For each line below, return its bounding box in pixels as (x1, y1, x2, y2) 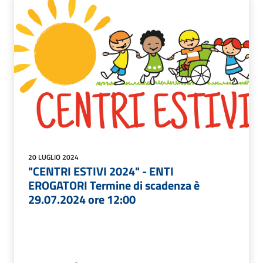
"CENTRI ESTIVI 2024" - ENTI (28, 162, 174, 181)
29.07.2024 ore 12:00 (28, 190, 136, 209)
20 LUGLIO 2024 (28, 151, 79, 163)
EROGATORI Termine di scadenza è (28, 176, 200, 195)
